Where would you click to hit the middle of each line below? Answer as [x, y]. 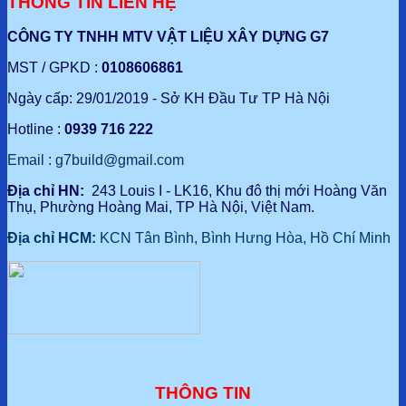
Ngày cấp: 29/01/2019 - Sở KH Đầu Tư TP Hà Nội [169, 99]
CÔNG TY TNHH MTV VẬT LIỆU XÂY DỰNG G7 [168, 37]
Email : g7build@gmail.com [96, 160]
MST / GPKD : [54, 68]
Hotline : [36, 130]
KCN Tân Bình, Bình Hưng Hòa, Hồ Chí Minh [243, 238]
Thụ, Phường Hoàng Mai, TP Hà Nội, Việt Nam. [161, 208]
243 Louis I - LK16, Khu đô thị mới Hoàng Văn [237, 191]
